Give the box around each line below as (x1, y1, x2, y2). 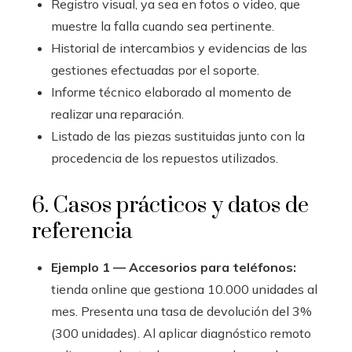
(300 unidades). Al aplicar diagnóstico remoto (51, 325, 311, 341)
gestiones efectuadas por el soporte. (51, 62, 259, 78)
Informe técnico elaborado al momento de (51, 84, 291, 100)
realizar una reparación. (51, 106, 184, 122)
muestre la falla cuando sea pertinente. (51, 18, 274, 34)
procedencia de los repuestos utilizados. (51, 150, 278, 166)
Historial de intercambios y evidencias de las (51, 40, 307, 56)
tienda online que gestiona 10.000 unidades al (51, 281, 317, 297)
